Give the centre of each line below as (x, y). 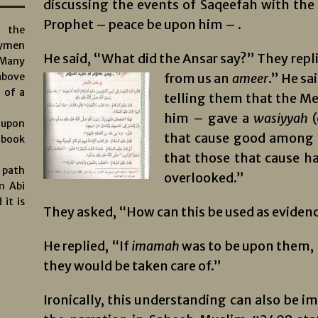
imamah (157, 246)
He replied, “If (87, 246)
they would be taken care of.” (132, 266)
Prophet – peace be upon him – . (142, 24)
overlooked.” (204, 178)
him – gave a (208, 118)
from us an (198, 78)
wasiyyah (280, 118)
